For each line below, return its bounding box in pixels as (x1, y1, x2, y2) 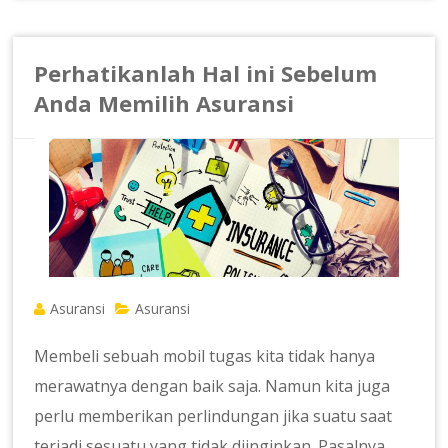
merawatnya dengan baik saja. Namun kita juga (34, 375, 391, 398)
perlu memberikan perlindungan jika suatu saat (34, 405, 393, 428)
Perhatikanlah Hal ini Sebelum (34, 58, 378, 89)
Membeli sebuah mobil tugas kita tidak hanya (34, 345, 376, 368)
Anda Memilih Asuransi (34, 88, 295, 119)
